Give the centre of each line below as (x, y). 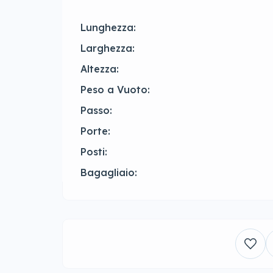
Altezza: (100, 69)
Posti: (94, 152)
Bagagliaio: (109, 173)
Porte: (95, 131)
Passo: (96, 111)
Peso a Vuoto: (115, 90)
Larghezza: (108, 48)
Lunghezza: (108, 28)
